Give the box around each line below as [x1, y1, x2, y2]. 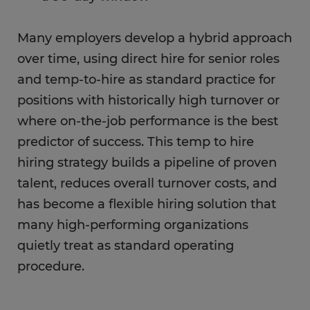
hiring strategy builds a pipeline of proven [17, 155, 277, 170]
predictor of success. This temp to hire [17, 134, 254, 149]
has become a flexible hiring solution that [17, 197, 276, 212]
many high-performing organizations [17, 217, 248, 232]
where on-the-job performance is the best [17, 113, 278, 129]
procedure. [17, 259, 84, 274]
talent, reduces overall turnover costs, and [17, 176, 277, 191]
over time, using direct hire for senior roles [17, 51, 280, 66]
